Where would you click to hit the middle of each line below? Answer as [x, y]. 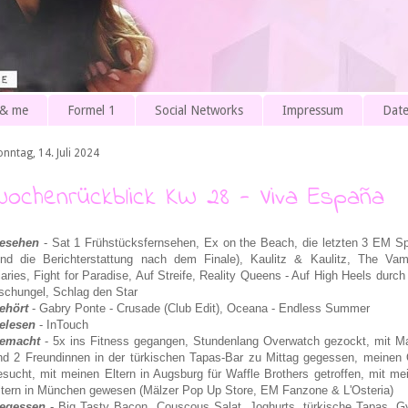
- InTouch [62, 324]
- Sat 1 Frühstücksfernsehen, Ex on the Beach [167, 242]
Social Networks [199, 111]
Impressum [313, 111]
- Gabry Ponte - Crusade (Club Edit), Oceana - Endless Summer [199, 308]
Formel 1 [92, 111]
